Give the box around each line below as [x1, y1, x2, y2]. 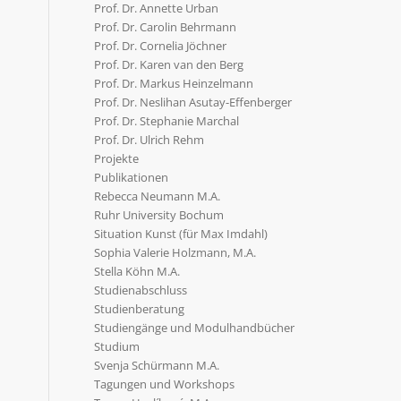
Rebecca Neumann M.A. [94, 188, 221, 204]
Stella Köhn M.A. [94, 263, 181, 279]
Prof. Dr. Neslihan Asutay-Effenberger [94, 94, 293, 110]
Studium [94, 338, 141, 354]
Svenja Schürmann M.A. [94, 357, 220, 373]
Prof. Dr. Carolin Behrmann [94, 19, 237, 35]
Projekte [94, 150, 140, 166]
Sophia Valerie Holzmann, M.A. [94, 244, 257, 260]
